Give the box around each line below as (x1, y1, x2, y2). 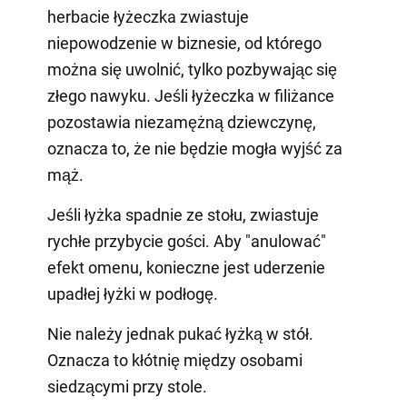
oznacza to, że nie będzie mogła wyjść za (46, 138, 342, 158)
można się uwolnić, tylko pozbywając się (46, 59, 337, 79)
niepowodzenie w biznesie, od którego (46, 33, 322, 53)
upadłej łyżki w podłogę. (46, 283, 218, 303)
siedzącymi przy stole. (46, 376, 207, 396)
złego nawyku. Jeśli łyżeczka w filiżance (46, 85, 334, 105)
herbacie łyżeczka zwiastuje (46, 6, 249, 26)
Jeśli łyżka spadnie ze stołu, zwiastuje (46, 204, 319, 224)
